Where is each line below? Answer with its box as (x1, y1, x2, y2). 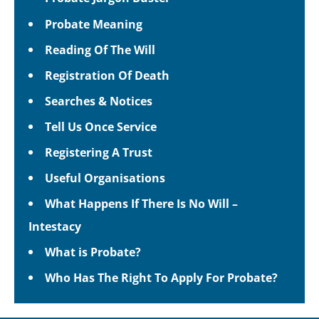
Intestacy (28, 218, 81, 235)
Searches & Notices (45, 92, 153, 109)
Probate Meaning (45, 15, 143, 32)
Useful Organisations (45, 169, 166, 187)
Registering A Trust (45, 143, 153, 160)
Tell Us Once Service (45, 117, 157, 135)
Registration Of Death (45, 66, 170, 83)
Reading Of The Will (45, 41, 156, 58)
